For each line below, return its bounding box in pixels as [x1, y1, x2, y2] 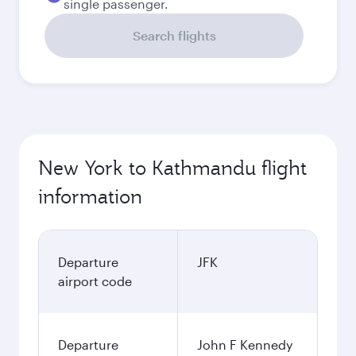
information [38, 184, 142, 209]
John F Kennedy [197, 337, 292, 352]
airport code [58, 273, 132, 288]
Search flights [132, 28, 216, 43]
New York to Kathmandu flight [38, 155, 307, 180]
